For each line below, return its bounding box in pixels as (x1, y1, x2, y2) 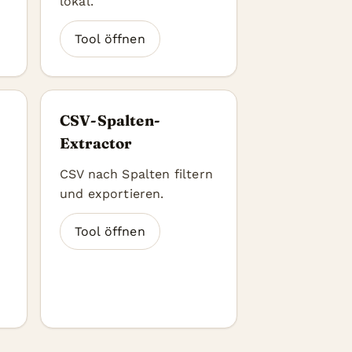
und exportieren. (60, 186, 164, 201)
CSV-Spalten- (60, 112, 160, 130)
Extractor (60, 134, 132, 152)
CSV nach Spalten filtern (60, 167, 213, 181)
